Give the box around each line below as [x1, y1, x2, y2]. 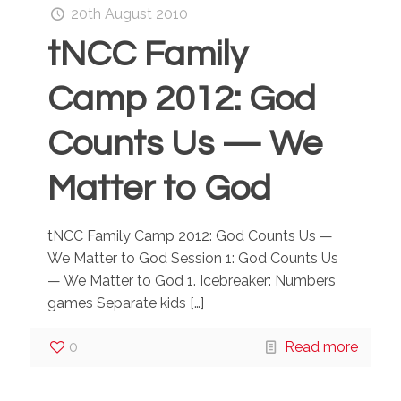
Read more [285, 338, 358, 355]
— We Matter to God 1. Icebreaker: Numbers [47, 272, 336, 289]
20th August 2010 [71, 5, 189, 22]
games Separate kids [47, 294, 186, 311]
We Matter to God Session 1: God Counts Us [47, 250, 338, 267]
